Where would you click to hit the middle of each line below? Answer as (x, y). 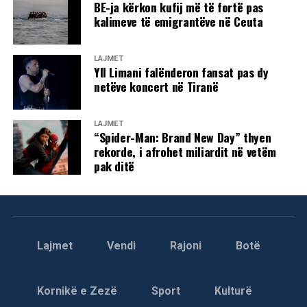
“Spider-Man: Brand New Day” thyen (182, 137)
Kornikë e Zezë (77, 291)
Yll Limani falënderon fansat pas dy (181, 72)
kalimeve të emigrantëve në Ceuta (178, 21)
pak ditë (114, 165)
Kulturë (233, 291)
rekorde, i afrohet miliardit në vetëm (185, 151)
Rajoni (185, 245)
